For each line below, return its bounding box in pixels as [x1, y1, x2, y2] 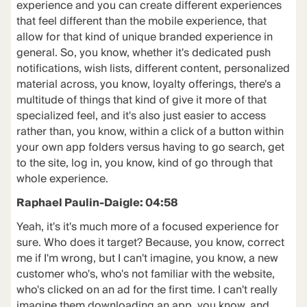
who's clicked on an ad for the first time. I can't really [16, 281, 278, 300]
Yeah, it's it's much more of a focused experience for [16, 218, 279, 237]
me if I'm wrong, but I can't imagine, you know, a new [16, 249, 278, 269]
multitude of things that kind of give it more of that [16, 91, 267, 110]
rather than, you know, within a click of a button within [16, 123, 284, 142]
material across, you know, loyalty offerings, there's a [16, 75, 281, 95]
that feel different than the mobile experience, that [16, 12, 267, 32]
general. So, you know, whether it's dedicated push [16, 44, 271, 63]
